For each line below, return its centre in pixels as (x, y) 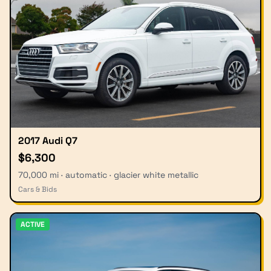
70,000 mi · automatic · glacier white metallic (108, 175)
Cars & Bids (38, 189)
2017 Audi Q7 (48, 140)
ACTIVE (33, 224)
